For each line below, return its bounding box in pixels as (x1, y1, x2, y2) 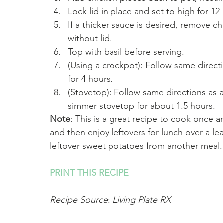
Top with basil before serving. (68, 46, 184, 58)
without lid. (68, 33, 112, 44)
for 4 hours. (68, 73, 113, 85)
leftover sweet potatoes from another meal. (50, 140, 222, 152)
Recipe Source (50, 194, 108, 206)
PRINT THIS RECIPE (50, 167, 129, 179)
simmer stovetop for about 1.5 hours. (68, 100, 215, 111)
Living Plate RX (112, 194, 171, 206)
